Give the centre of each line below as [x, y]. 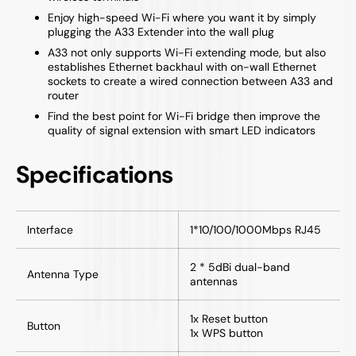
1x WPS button [226, 333]
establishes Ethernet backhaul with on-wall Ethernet [182, 66]
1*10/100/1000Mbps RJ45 [255, 229]
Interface [50, 229]
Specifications [95, 174]
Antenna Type [63, 274]
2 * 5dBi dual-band [240, 267]
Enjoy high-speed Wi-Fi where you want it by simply [182, 17]
